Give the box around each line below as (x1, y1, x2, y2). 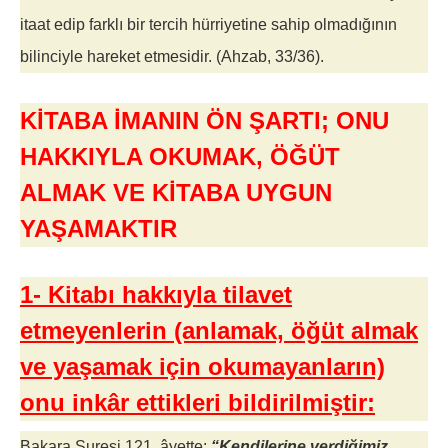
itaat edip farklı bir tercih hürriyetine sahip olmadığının (20, 16, 397, 33)
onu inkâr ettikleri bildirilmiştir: (20, 389, 375, 416)
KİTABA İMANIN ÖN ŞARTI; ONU (20, 107, 389, 134)
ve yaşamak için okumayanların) (20, 353, 385, 380)
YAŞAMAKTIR (20, 215, 177, 242)
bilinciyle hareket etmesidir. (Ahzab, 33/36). (20, 48, 324, 65)
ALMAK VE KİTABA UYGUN (20, 179, 332, 206)
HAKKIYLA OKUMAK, (20, 143, 270, 170)
